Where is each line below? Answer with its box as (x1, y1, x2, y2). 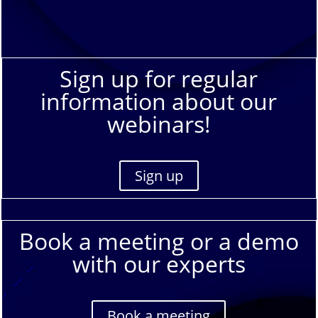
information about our (40, 86, 278, 117)
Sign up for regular (60, 63, 258, 94)
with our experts (72, 248, 246, 279)
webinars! (106, 109, 211, 140)
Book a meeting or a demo (18, 225, 299, 256)
